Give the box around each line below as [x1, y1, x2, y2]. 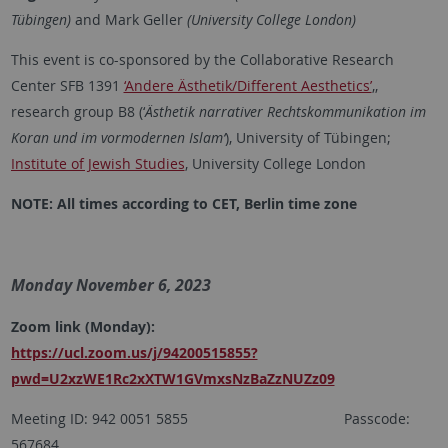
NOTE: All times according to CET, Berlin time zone [10, 193, 357, 213]
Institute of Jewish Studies [10, 153, 185, 173]
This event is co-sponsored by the [10, 49, 240, 69]
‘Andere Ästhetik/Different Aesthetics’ [123, 75, 372, 95]
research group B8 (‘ [10, 101, 145, 121]
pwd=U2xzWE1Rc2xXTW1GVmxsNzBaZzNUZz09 [10, 368, 335, 388]
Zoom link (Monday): [10, 316, 155, 336]
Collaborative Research [239, 49, 394, 69]
